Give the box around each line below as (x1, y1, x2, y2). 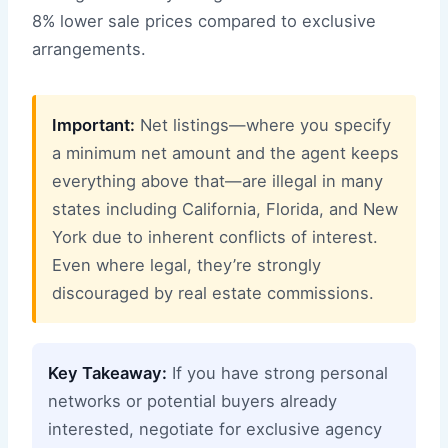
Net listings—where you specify (135, 114, 391, 135)
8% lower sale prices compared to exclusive (32, 10, 376, 31)
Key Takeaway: (48, 362, 167, 383)
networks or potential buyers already (48, 390, 337, 411)
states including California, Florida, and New (52, 198, 398, 219)
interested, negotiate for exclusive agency (48, 418, 382, 439)
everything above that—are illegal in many (52, 170, 383, 191)
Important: (52, 114, 135, 135)
